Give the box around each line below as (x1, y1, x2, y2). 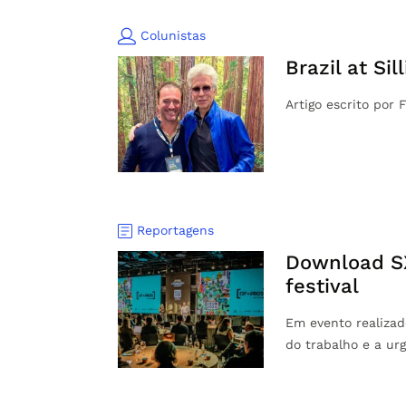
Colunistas (140, 27, 206, 43)
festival (285, 275, 359, 298)
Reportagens (137, 223, 214, 238)
